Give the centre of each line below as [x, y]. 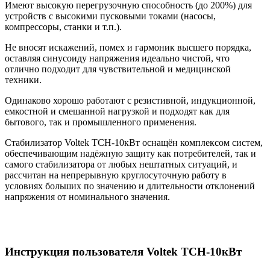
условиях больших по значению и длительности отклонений [130, 186]
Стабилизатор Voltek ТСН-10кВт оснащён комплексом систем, [134, 142]
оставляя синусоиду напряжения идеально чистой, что [117, 58]
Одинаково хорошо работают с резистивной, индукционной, [130, 100]
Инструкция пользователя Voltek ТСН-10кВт [123, 251]
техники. [23, 80]
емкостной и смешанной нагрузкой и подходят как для [117, 111]
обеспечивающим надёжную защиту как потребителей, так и [130, 153]
